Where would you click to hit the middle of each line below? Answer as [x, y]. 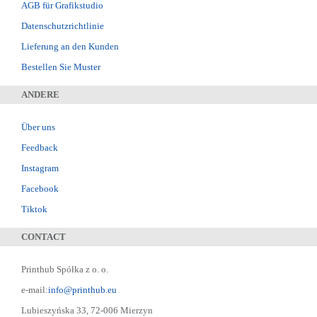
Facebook [40, 189]
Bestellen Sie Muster [61, 67]
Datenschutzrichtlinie [63, 26]
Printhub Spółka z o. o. [65, 270]
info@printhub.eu [82, 290]
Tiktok [34, 209]
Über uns [38, 127]
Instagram [40, 168]
